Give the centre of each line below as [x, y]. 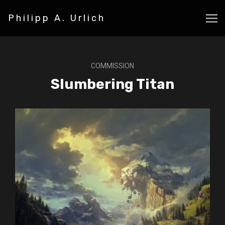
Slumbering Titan [113, 84]
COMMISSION [113, 66]
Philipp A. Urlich [57, 18]
